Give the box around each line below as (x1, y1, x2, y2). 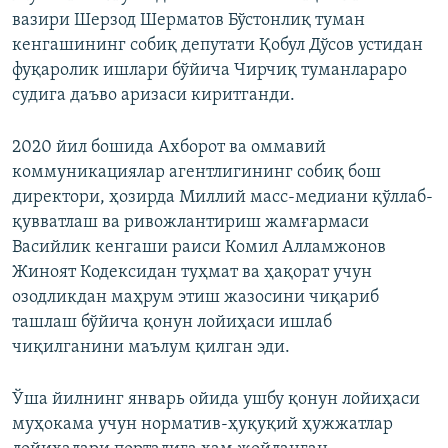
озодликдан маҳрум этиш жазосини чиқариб (12, 288, 379, 308)
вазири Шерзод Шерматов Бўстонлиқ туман (12, 11, 365, 31)
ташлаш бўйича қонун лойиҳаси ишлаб (12, 313, 332, 333)
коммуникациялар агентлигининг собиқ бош (12, 163, 381, 183)
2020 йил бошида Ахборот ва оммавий (12, 138, 326, 158)
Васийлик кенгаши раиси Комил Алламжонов (12, 238, 386, 258)
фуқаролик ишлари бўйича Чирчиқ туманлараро (12, 61, 407, 81)
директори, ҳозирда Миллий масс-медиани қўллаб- (12, 188, 433, 208)
